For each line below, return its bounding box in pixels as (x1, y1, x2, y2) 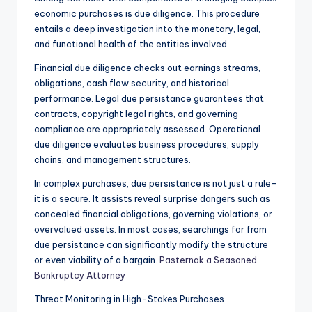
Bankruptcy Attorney (34, 270, 125, 281)
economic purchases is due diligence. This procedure (34, 8, 260, 19)
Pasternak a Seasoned (159, 254, 257, 266)
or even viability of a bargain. (34, 254, 159, 266)
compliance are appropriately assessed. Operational (34, 123, 260, 135)
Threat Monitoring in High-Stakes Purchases (34, 293, 224, 305)
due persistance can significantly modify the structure (34, 239, 268, 251)
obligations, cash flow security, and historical (34, 77, 229, 89)
